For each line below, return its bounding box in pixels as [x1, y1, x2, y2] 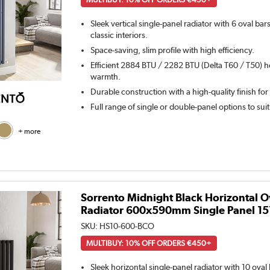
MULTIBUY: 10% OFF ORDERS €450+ [86, 239, 212, 248]
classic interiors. [90, 30, 148, 40]
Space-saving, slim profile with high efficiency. [90, 45, 255, 55]
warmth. [90, 71, 121, 81]
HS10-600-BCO [99, 221, 155, 231]
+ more [17, 127, 40, 136]
